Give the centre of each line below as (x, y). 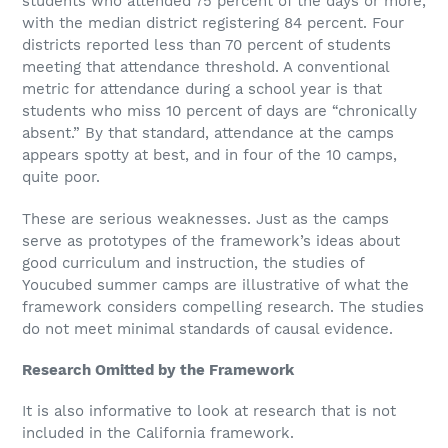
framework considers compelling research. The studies (223, 306)
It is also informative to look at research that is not (209, 411)
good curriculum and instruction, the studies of (193, 262)
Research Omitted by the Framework (158, 370)
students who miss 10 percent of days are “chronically (219, 111)
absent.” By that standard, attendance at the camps (208, 133)
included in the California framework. (158, 433)
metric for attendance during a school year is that (202, 89)
